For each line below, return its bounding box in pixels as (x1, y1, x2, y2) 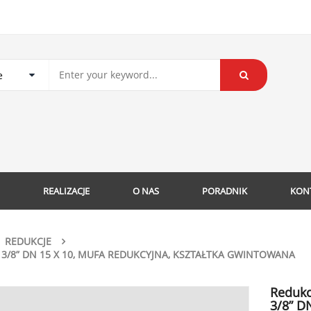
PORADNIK (202, 185, 247, 197)
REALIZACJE (43, 185, 90, 197)
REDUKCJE (5, 235, 51, 248)
